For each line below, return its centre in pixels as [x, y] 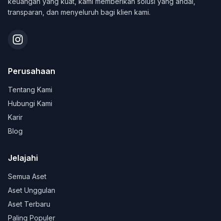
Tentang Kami [30, 90]
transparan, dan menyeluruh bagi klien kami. [79, 12]
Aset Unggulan [32, 190]
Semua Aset [27, 176]
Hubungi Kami [30, 103]
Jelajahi [23, 158]
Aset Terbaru [29, 204]
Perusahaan [32, 71]
